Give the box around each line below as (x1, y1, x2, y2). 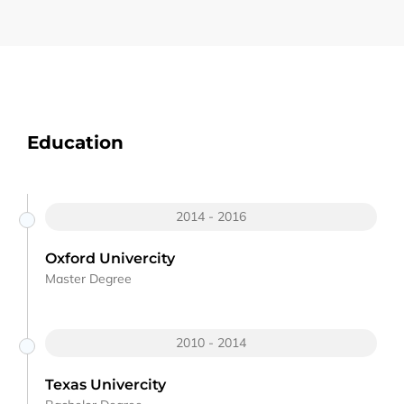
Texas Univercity (45, 375, 166, 393)
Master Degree (45, 270, 132, 287)
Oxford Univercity (45, 249, 175, 267)
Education (27, 131, 124, 153)
